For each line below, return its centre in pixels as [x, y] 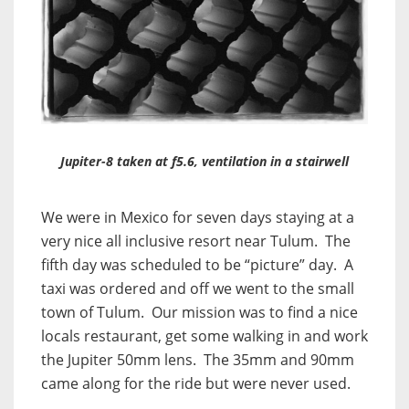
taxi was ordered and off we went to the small [198, 288]
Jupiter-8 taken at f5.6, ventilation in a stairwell [204, 161]
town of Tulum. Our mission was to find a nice [199, 312]
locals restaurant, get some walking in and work [204, 336]
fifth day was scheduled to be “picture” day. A [197, 264]
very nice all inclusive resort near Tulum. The [196, 241]
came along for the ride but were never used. [196, 383]
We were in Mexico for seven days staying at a [198, 217]
